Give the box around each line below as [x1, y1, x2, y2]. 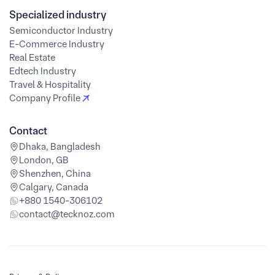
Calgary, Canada [19, 181, 88, 193]
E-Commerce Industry [9, 38, 104, 50]
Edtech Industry [9, 65, 76, 77]
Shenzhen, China [19, 168, 91, 179]
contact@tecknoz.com [19, 208, 115, 220]
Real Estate [9, 52, 55, 63]
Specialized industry [9, 8, 106, 21]
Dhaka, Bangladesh [19, 141, 101, 152]
